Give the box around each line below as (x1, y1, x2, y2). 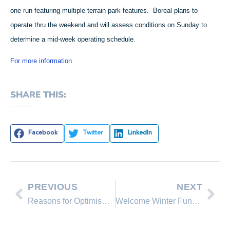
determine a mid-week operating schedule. (10, 35, 136, 43)
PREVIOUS (28, 181, 78, 192)
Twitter (82, 130, 103, 137)
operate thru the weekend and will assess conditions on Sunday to (10, 21, 207, 29)
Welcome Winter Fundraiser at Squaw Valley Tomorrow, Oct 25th (191, 196, 200, 205)
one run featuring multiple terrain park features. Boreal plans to (10, 6, 198, 14)
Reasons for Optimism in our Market (102, 196, 110, 205)
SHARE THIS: (10, 88, 66, 101)
